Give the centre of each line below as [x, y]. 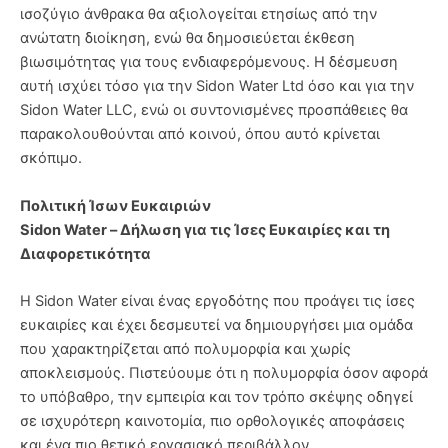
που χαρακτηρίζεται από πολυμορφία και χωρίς [185, 349]
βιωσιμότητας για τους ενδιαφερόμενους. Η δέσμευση [209, 62]
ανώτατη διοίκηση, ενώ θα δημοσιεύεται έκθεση [187, 38]
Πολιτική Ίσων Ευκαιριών [115, 205]
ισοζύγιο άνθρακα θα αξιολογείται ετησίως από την [198, 14]
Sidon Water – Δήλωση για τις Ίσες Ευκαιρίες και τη [205, 229]
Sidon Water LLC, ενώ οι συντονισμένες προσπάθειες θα [214, 110]
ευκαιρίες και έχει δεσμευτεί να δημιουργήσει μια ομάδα [216, 325]
